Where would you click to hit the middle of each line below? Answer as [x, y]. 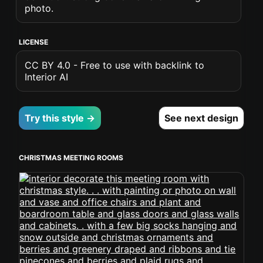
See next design [201, 118]
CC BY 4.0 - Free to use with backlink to [115, 65]
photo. [39, 8]
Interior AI [47, 77]
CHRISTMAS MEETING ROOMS [71, 158]
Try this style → [60, 118]
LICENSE [34, 42]
